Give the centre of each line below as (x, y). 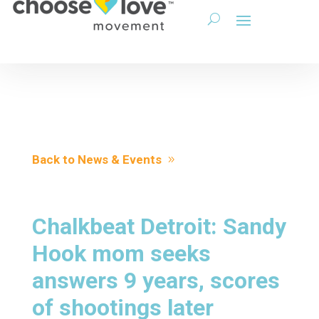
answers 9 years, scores (156, 281)
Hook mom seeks (121, 253)
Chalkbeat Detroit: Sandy (159, 226)
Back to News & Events (96, 159)
